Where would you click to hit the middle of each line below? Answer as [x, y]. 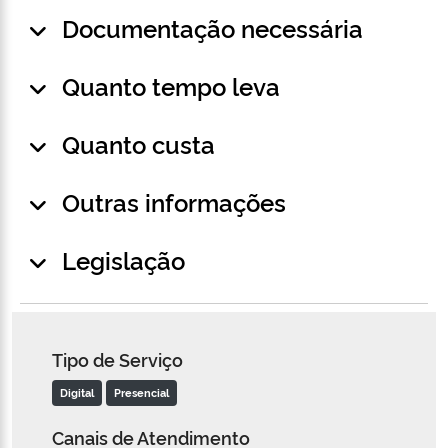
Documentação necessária [212, 28]
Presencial [141, 393]
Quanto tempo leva [171, 86]
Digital [77, 393]
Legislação [123, 260]
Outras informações [174, 202]
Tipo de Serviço [117, 359]
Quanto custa [138, 144]
